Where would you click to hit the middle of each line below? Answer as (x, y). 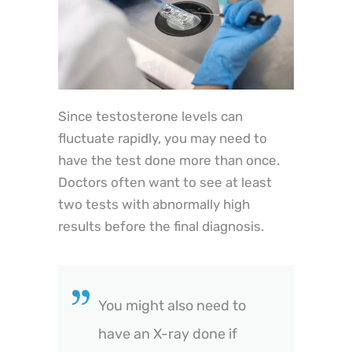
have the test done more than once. (169, 161)
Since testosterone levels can (150, 117)
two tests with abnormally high (154, 205)
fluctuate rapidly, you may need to (163, 139)
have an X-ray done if (168, 334)
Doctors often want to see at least (165, 183)
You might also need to (172, 306)
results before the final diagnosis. (161, 227)
